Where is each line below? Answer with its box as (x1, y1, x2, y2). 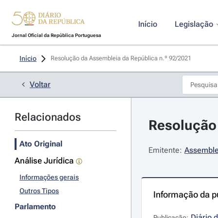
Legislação (174, 19, 213, 29)
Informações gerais (19, 173, 79, 181)
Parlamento (15, 202, 56, 211)
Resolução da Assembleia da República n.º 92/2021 (51, 54, 193, 62)
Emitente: (148, 145, 182, 155)
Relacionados (15, 111, 81, 123)
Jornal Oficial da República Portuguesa (11, 33, 101, 38)
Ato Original (19, 139, 62, 148)
